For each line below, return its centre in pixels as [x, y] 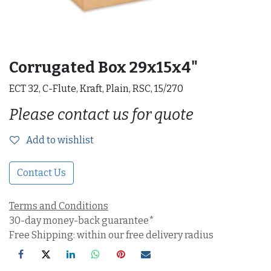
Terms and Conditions [59, 206]
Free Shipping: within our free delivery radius [111, 235]
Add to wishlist [60, 140]
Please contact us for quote [101, 115]
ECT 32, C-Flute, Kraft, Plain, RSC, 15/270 [96, 89]
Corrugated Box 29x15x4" [103, 67]
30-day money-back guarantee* [82, 220]
